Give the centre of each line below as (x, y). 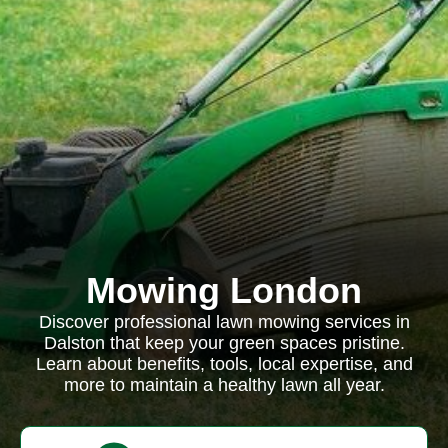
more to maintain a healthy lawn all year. (224, 385)
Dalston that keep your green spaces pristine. (224, 343)
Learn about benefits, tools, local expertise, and (224, 364)
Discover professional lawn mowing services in (224, 322)
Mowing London (224, 290)
